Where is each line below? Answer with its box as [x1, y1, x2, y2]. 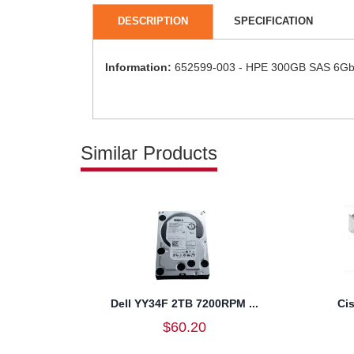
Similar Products [81, 141, 217, 164]
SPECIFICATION [233, 14, 313, 27]
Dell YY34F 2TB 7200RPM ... [110, 296, 258, 310]
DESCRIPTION [117, 14, 188, 27]
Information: [105, 60, 171, 73]
